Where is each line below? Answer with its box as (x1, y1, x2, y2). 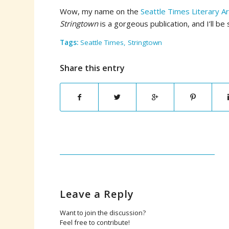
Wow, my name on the (60, 6, 141, 16)
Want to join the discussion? (60, 208, 146, 218)
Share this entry (60, 62, 125, 74)
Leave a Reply (60, 187, 134, 201)
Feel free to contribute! (60, 218, 130, 227)
